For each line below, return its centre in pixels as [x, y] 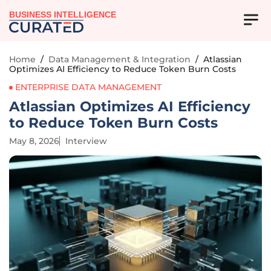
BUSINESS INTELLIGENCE [63, 15]
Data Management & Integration [119, 59]
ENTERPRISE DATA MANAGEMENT [88, 87]
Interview [86, 141]
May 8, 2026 [34, 141]
